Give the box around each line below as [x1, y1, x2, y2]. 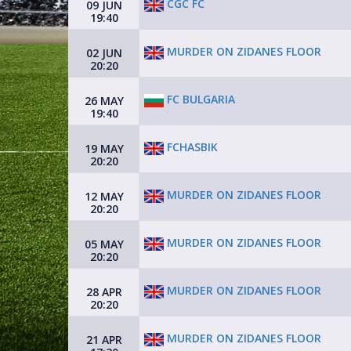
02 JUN [85, 45, 122, 60]
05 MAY [84, 237, 124, 251]
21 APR [85, 332, 122, 347]
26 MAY [84, 93, 124, 108]
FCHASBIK [164, 139, 218, 155]
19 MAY [84, 141, 124, 156]
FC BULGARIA [164, 92, 235, 107]
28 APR [85, 284, 122, 299]
